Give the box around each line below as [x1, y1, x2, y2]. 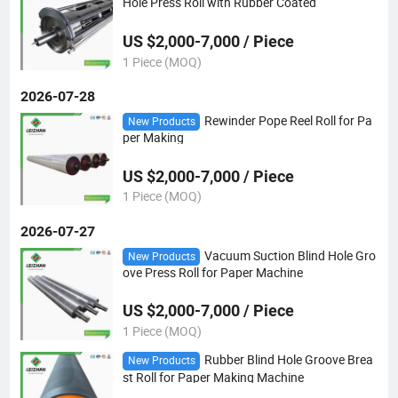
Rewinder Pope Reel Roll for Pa [203, 113, 372, 130]
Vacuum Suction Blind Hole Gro [203, 247, 376, 264]
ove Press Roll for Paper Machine [122, 265, 303, 282]
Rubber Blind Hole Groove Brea [203, 352, 373, 369]
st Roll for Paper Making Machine [122, 369, 304, 386]
